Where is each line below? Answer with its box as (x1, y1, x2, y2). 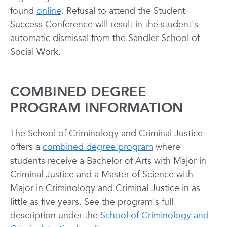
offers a (10, 141, 43, 154)
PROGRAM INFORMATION (10, 99, 183, 118)
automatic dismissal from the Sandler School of (10, 32, 200, 45)
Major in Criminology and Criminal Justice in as (10, 182, 200, 195)
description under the (10, 209, 100, 222)
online (36, 5, 61, 17)
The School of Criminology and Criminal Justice (10, 127, 203, 140)
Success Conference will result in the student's (10, 18, 198, 31)
